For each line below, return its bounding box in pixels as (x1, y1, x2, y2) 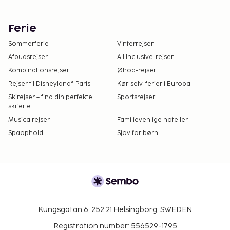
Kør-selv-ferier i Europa (117, 80, 190, 88)
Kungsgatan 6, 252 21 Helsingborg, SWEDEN (38, 205, 192, 214)
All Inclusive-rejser (117, 53, 174, 61)
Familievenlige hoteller (117, 116, 188, 124)
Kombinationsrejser (8, 66, 69, 74)
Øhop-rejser (117, 66, 156, 74)
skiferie (8, 102, 31, 110)
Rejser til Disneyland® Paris (8, 80, 90, 88)
